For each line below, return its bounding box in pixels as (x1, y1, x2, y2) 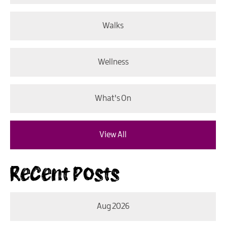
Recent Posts (10, 160, 120, 186)
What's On (95, 94, 131, 103)
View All (99, 130, 127, 139)
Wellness (97, 58, 129, 67)
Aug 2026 (96, 202, 130, 211)
